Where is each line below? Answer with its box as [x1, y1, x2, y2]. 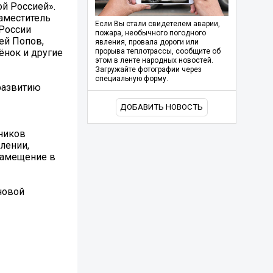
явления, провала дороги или [94, 38, 199, 47]
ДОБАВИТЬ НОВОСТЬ [120, 102, 204, 112]
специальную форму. [94, 74, 168, 83]
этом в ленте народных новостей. [94, 56, 213, 65]
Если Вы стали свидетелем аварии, [94, 19, 220, 29]
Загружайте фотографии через [94, 65, 202, 74]
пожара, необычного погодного [94, 29, 206, 38]
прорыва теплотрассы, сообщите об [94, 47, 221, 56]
